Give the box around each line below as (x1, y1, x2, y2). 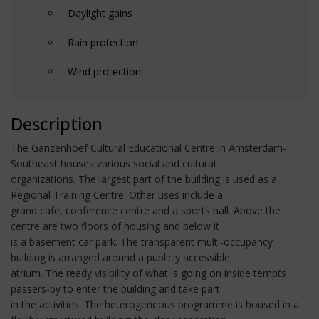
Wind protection (68, 64, 141, 78)
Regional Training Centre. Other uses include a (11, 187, 223, 202)
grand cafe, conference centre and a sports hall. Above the (11, 203, 281, 217)
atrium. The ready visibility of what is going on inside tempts (11, 266, 286, 280)
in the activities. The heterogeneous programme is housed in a (11, 297, 299, 311)
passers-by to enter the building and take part (11, 281, 220, 296)
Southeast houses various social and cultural (11, 156, 216, 170)
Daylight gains (68, 6, 132, 20)
